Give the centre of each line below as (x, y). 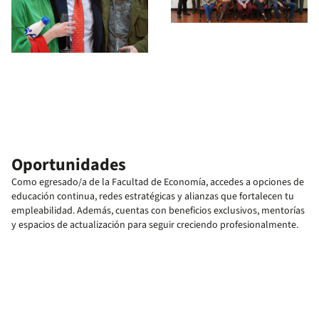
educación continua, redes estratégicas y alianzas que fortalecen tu (153, 197)
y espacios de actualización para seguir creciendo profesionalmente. (155, 225)
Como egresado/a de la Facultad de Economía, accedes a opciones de (158, 183)
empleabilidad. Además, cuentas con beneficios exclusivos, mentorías (158, 211)
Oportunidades (69, 165)
